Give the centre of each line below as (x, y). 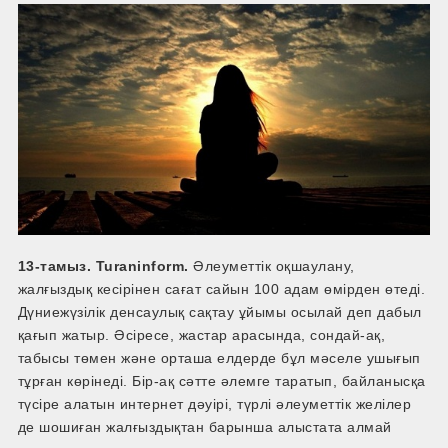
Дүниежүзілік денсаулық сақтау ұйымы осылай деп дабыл (219, 312)
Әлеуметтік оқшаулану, (271, 266)
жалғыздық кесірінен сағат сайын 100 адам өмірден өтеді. (221, 289)
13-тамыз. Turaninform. (103, 266)
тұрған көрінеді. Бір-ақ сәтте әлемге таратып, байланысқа (221, 381)
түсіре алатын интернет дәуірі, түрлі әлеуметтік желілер (214, 404)
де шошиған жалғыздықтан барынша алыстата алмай (204, 427)
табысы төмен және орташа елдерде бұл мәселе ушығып (219, 358)
